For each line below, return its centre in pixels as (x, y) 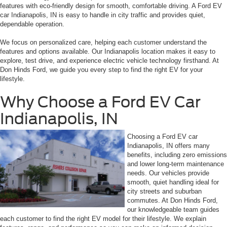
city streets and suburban (164, 191)
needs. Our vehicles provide (168, 173)
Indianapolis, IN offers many (168, 145)
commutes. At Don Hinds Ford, (173, 200)
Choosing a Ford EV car (162, 136)
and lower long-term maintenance (176, 164)
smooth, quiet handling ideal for (173, 182)
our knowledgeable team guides (173, 209)
